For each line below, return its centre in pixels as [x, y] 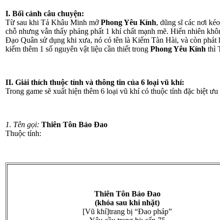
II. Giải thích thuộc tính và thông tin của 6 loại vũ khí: [95, 82]
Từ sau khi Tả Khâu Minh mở [53, 22]
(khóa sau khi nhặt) [127, 203]
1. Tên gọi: [22, 124]
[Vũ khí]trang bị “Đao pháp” [127, 211]
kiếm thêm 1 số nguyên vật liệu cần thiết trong [78, 49]
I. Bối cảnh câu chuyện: [45, 14]
